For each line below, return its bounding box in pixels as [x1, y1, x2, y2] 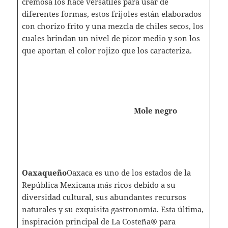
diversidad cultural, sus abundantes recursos [21, 191, 186, 202]
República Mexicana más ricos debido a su [21, 179, 176, 190]
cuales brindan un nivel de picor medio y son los [21, 33, 200, 43]
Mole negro [133, 105, 177, 116]
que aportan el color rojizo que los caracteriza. [21, 45, 192, 55]
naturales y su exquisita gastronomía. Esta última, [21, 204, 204, 214]
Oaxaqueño [21, 167, 67, 178]
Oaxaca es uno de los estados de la [66, 167, 191, 178]
